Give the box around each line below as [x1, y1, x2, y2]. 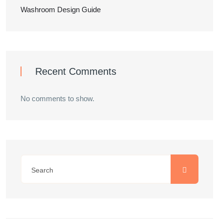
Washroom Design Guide [21, 5, 101, 14]
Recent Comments [35, 66, 116, 77]
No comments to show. [21, 94, 94, 103]
